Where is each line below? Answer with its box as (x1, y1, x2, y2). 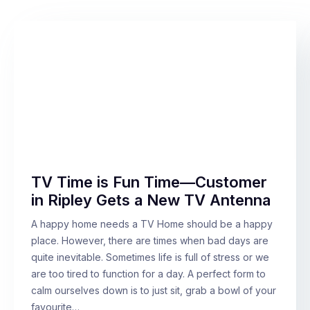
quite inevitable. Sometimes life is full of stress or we (31, 251, 269, 264)
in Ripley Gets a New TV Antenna (31, 191, 271, 210)
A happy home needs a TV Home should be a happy (31, 218, 273, 230)
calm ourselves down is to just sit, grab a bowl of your (31, 284, 276, 297)
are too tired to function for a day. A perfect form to (31, 268, 266, 280)
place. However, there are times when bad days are (31, 235, 268, 247)
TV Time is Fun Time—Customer (31, 173, 267, 192)
